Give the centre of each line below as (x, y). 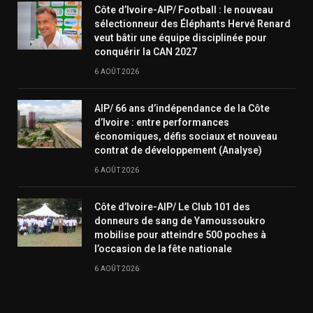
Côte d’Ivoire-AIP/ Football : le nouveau (184, 9)
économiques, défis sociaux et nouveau (186, 136)
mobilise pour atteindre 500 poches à (180, 234)
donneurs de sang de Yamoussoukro (180, 220)
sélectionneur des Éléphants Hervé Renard (192, 23)
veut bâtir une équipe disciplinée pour (181, 37)
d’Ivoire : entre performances (162, 122)
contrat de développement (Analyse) (178, 150)
